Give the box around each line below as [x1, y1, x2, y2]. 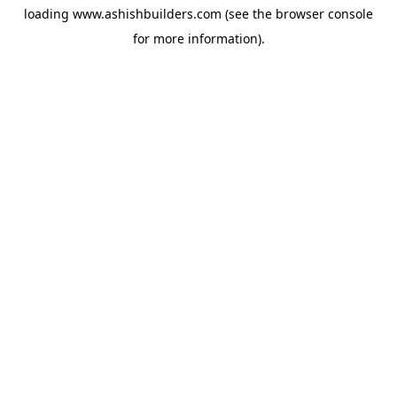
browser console [276, 5, 373, 22]
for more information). [132, 30, 265, 47]
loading [24, 5, 73, 22]
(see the [222, 5, 272, 22]
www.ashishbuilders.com [73, 5, 222, 22]
